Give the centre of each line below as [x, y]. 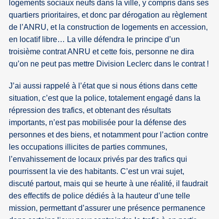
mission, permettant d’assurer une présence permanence [107, 208]
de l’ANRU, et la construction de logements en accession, [109, 27]
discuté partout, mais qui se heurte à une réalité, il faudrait [109, 184]
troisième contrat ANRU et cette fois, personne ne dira [102, 52]
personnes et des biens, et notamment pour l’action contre [109, 135]
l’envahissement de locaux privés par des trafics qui [98, 159]
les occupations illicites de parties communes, [88, 147]
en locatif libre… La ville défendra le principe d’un [95, 40]
